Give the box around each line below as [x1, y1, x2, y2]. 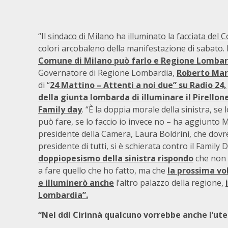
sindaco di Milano [48, 31, 114, 42]
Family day [38, 104, 82, 115]
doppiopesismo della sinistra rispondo [38, 153, 193, 164]
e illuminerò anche [38, 177, 114, 188]
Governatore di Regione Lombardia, [38, 67, 177, 78]
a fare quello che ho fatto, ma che [38, 165, 167, 176]
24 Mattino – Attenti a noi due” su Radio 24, [50, 79, 226, 91]
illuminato [128, 31, 166, 42]
